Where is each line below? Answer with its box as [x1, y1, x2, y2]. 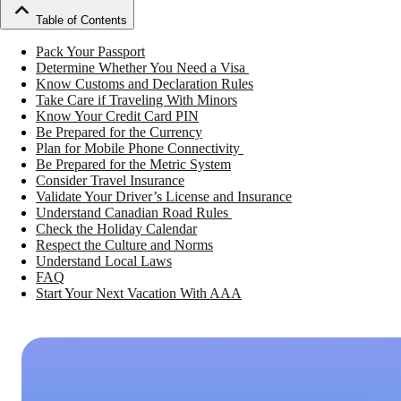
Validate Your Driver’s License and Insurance [36, 189, 292, 205]
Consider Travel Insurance [36, 173, 184, 189]
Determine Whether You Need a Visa [36, 60, 249, 76]
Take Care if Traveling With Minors [36, 92, 237, 108]
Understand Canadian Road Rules [36, 205, 232, 221]
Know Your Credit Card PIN [36, 108, 199, 124]
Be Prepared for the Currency [36, 124, 202, 141]
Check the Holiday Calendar [36, 221, 197, 237]
